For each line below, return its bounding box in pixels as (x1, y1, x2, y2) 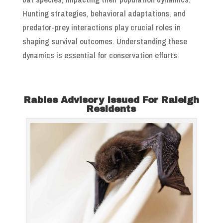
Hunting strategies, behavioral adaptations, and (22, 7, 186, 19)
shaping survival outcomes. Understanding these (22, 35, 187, 47)
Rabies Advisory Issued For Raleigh (23, 95, 199, 106)
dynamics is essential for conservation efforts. (22, 49, 179, 61)
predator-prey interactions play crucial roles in (22, 21, 181, 33)
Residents (87, 104, 136, 114)
